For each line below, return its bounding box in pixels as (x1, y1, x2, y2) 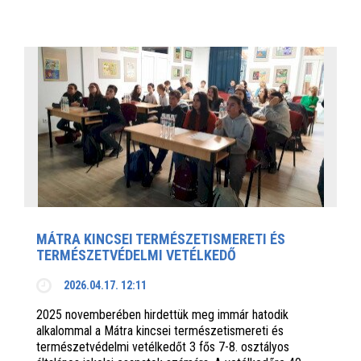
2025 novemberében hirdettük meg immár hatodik (36, 307, 288, 323)
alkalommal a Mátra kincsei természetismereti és (36, 323, 284, 339)
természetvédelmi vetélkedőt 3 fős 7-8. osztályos (36, 339, 289, 355)
